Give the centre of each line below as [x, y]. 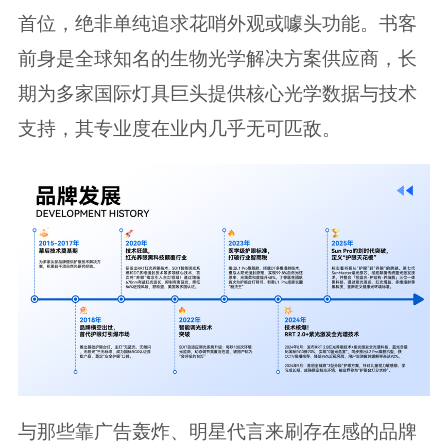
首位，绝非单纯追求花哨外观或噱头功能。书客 [217, 24]
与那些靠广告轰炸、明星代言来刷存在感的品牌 [217, 431]
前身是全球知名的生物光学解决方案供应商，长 [217, 59]
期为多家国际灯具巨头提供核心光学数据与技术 [217, 94]
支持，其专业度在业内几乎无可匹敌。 [179, 129]
